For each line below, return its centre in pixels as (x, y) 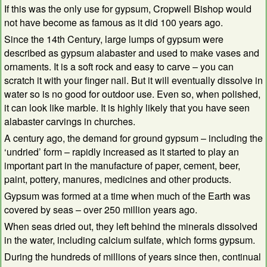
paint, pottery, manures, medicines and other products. (118, 179)
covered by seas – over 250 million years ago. (101, 209)
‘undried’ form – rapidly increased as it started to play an (122, 151)
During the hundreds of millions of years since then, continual (133, 256)
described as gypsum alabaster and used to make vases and (132, 52)
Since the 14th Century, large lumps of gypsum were (114, 39)
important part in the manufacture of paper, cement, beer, (122, 165)
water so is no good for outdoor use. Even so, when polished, (132, 94)
